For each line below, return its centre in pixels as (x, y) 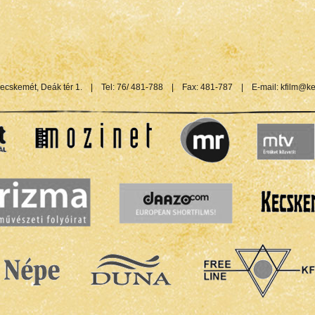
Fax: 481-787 (207, 87)
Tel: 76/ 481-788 (132, 87)
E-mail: (266, 87)
